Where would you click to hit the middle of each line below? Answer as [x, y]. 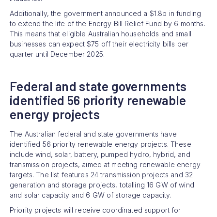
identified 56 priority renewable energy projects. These [101, 144]
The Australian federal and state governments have [93, 134]
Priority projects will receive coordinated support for [95, 210]
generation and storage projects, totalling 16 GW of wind [102, 185]
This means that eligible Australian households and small [101, 33]
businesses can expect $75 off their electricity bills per [99, 44]
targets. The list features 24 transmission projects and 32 [101, 174]
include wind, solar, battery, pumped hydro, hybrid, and [100, 154]
